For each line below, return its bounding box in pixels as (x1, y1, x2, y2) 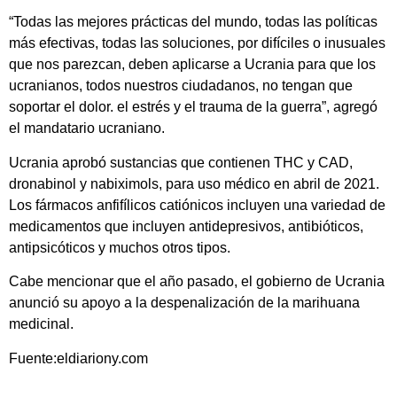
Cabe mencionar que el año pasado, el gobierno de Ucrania (9, 274, 385, 290)
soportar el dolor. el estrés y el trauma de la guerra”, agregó (9, 99, 378, 115)
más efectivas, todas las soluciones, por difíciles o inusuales (9, 35, 385, 51)
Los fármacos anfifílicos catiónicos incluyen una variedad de (9, 197, 385, 213)
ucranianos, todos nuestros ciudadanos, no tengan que (9, 78, 353, 94)
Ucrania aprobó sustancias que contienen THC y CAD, (9, 154, 353, 170)
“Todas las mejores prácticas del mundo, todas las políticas (9, 14, 378, 30)
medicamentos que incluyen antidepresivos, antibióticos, (9, 218, 363, 234)
